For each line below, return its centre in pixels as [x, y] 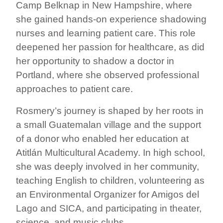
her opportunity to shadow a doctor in [95, 61]
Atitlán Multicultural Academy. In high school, [111, 152]
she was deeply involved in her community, [108, 166]
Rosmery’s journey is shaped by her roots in [110, 111]
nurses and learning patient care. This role [106, 33]
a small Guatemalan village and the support [109, 124]
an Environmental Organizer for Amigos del [108, 194]
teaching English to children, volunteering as [110, 180]
